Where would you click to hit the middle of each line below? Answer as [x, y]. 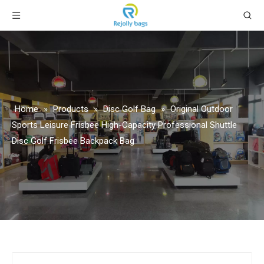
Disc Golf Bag [129, 109]
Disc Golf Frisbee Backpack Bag [73, 141]
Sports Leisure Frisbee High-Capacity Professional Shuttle [124, 125]
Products [71, 109]
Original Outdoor [202, 109]
